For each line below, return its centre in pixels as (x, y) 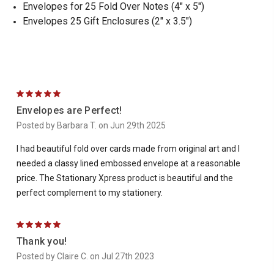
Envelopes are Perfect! (69, 110)
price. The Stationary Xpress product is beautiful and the (124, 178)
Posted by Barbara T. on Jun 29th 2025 (91, 125)
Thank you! (42, 241)
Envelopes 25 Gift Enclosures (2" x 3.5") (107, 21)
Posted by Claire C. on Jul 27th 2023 (85, 256)
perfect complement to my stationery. (89, 192)
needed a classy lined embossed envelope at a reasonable (128, 163)
